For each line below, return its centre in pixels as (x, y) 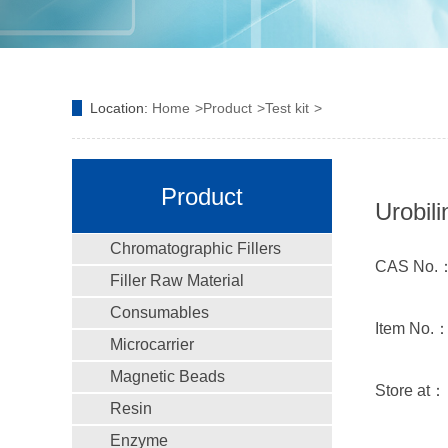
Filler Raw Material (177, 281)
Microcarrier (152, 345)
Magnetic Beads (167, 377)
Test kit (287, 108)
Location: (121, 108)
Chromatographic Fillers (195, 249)
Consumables (159, 313)
